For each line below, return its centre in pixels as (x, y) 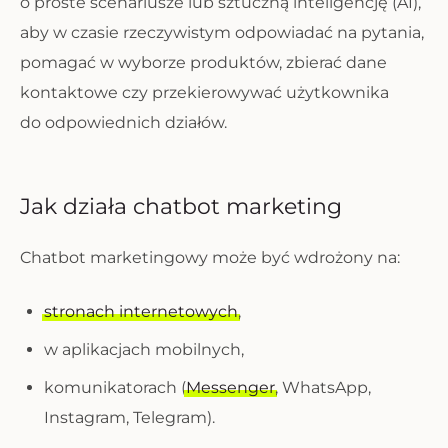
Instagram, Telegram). (129, 417)
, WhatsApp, (323, 387)
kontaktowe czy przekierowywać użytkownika (204, 92)
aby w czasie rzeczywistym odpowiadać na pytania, (222, 32)
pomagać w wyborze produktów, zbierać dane (203, 62)
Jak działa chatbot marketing (181, 206)
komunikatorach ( (115, 387)
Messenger (230, 387)
